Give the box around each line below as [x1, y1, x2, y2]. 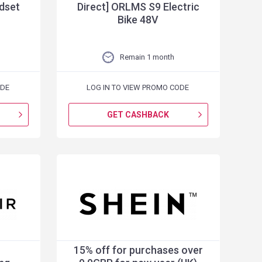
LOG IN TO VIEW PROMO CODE [87, 83, 189, 92]
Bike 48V [118, 13, 159, 26]
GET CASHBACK [107, 110, 170, 119]
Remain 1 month [119, 53, 174, 61]
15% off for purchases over [73, 244, 203, 256]
